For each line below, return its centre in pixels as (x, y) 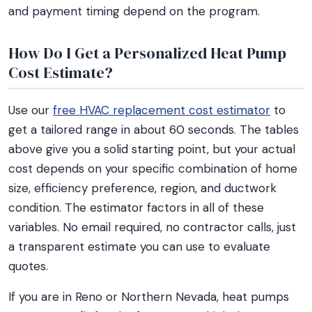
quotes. (28, 266)
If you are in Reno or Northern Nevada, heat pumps (149, 297)
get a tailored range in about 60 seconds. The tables (154, 130)
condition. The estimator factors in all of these (136, 208)
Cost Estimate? (61, 72)
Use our (31, 110)
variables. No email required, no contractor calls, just (152, 227)
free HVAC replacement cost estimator (162, 110)
